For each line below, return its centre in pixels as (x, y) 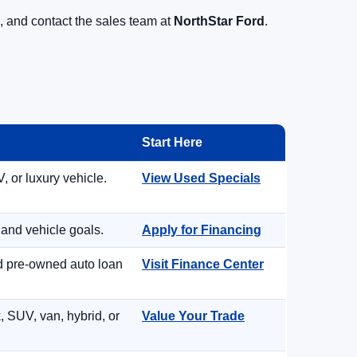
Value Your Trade (193, 316)
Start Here (172, 142)
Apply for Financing (202, 230)
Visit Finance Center (203, 264)
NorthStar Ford (219, 21)
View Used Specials (201, 178)
